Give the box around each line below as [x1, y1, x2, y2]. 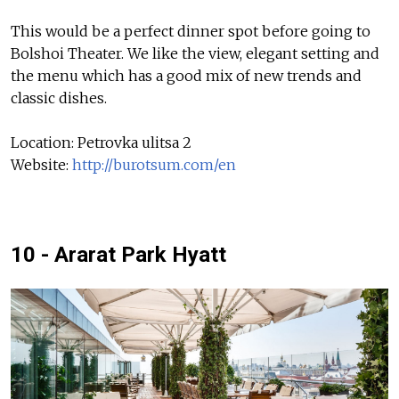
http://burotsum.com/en [72, 156, 236, 175]
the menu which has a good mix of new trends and [11, 67, 362, 85]
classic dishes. [11, 89, 107, 108]
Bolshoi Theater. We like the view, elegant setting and [11, 45, 379, 63]
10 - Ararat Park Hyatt [11, 242, 226, 268]
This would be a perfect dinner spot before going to [11, 22, 370, 41]
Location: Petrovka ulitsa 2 [11, 134, 191, 152]
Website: [11, 156, 72, 175]
